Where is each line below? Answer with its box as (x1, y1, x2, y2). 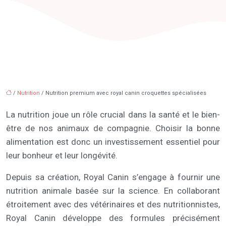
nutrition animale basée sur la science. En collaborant (6, 185, 220, 196)
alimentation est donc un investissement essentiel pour (6, 136, 220, 147)
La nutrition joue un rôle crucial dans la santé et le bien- (6, 109, 220, 120)
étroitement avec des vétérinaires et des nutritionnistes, (6, 199, 220, 209)
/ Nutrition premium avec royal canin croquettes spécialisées (40, 89, 206, 96)
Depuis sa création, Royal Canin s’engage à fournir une (6, 172, 220, 182)
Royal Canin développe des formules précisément (6, 212, 220, 223)
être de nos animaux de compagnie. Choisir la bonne (6, 123, 220, 133)
